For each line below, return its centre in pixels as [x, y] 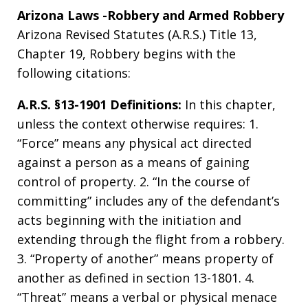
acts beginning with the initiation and [129, 220]
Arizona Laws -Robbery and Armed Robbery [151, 15]
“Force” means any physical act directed [134, 143]
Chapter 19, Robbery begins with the [126, 53]
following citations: [74, 73]
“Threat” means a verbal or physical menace [147, 297]
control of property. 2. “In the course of [134, 181]
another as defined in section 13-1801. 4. [136, 277]
